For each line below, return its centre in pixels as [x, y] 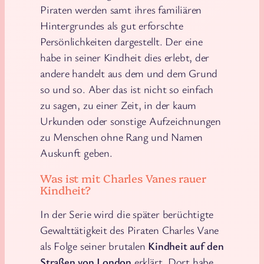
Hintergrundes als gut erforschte [112, 26]
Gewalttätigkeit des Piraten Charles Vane [130, 230]
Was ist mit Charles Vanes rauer [123, 178]
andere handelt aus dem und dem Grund [129, 73]
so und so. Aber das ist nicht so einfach [127, 89]
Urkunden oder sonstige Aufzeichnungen [131, 121]
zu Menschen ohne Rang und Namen [122, 137]
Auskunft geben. [76, 153]
